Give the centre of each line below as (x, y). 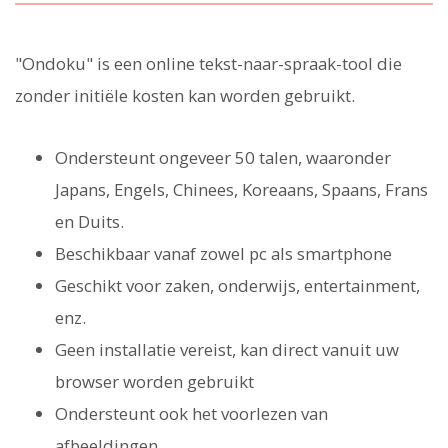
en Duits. (89, 221)
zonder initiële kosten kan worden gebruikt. (185, 95)
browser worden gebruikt (154, 381)
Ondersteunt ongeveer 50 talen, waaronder (223, 157)
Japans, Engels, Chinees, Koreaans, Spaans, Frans (241, 189)
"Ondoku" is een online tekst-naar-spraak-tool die (208, 63)
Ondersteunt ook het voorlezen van (191, 413)
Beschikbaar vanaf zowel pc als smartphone (223, 253)
